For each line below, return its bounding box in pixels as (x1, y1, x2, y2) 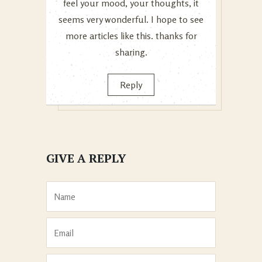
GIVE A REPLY (46, 150, 126, 166)
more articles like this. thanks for (65, 29, 197, 42)
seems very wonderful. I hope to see (58, 13, 204, 25)
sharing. (115, 46, 147, 58)
